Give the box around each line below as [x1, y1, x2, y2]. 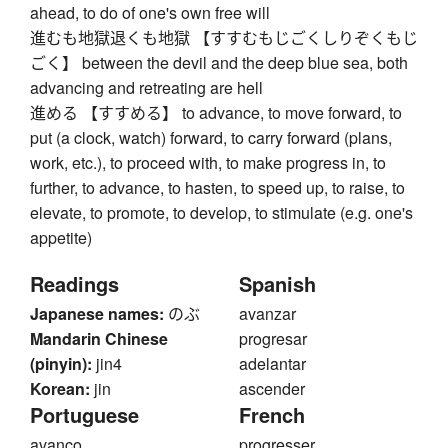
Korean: [30, 377, 90, 401]
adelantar [239, 352, 306, 376]
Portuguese [30, 400, 139, 430]
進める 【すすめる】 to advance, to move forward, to [30, 101, 402, 125]
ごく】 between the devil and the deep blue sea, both [30, 51, 408, 75]
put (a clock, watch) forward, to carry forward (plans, [30, 126, 392, 150]
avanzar [239, 302, 296, 326]
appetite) [30, 226, 92, 250]
